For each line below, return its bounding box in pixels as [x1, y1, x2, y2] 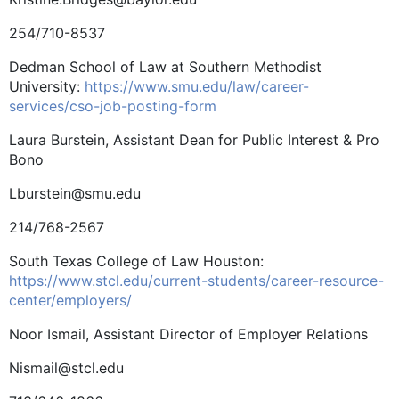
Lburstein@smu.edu [9, 183, 141, 202]
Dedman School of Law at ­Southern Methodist [9, 57, 322, 76]
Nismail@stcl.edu [9, 358, 124, 377]
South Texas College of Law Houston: [9, 251, 264, 270]
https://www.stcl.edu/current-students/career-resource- [9, 271, 384, 289]
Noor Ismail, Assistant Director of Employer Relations [9, 324, 368, 343]
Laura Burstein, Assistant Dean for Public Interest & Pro [9, 130, 379, 149]
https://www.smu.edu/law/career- [85, 77, 309, 95]
